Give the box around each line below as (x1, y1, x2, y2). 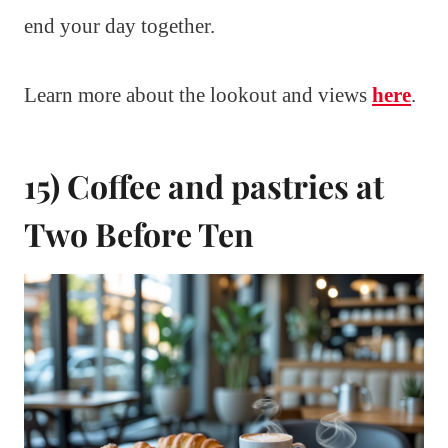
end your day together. (24, 13, 215, 38)
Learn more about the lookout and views (24, 82, 372, 107)
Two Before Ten (24, 211, 254, 255)
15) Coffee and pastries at (24, 163, 384, 207)
